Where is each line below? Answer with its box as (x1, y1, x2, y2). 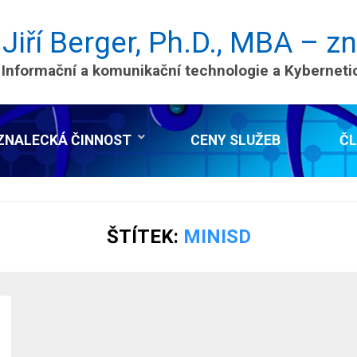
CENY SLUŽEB (190, 132, 280, 148)
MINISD (182, 226, 251, 248)
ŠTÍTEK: (106, 226, 178, 248)
